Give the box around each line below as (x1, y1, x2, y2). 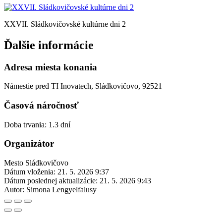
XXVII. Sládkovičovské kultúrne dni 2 (4, 19, 126, 28)
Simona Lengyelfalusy (26, 185, 97, 194)
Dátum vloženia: (4, 167, 55, 176)
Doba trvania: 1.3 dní (4, 120, 70, 129)
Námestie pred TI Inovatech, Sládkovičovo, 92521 (4, 82, 162, 91)
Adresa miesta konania (4, 61, 97, 72)
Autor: (4, 185, 24, 194)
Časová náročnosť (4, 100, 79, 111)
